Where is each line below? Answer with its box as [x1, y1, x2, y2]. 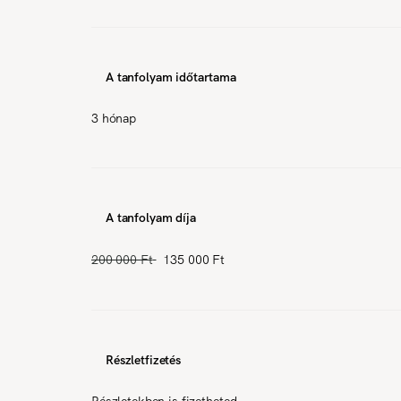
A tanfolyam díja [106, 209, 196, 226]
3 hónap [91, 109, 137, 126]
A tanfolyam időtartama [106, 68, 236, 85]
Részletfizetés [106, 351, 182, 368]
